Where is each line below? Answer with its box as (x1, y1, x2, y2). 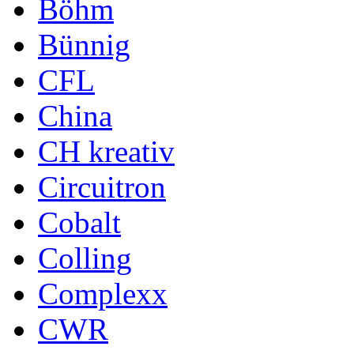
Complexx (38, 276, 168, 311)
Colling (38, 240, 132, 275)
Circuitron (38, 169, 166, 204)
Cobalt (38, 205, 121, 239)
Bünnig (38, 27, 130, 62)
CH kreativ (38, 134, 175, 168)
